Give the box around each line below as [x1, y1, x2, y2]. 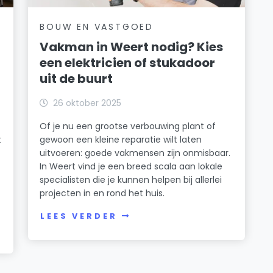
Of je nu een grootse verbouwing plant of [40, 119, 216, 132]
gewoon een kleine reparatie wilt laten [40, 133, 202, 146]
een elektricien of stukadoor [40, 54, 216, 71]
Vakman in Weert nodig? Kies [40, 38, 224, 55]
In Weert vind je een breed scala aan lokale [40, 160, 223, 172]
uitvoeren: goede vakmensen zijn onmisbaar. [40, 146, 231, 159]
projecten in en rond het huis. [40, 186, 165, 199]
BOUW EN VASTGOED [40, 20, 154, 33]
